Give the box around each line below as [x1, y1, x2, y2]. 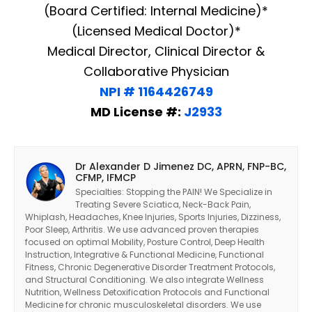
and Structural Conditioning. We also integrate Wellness [25, 273, 264, 286]
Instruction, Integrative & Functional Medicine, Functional [25, 248, 264, 260]
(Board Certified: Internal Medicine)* [44, 1, 268, 19]
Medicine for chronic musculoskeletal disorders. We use [25, 298, 261, 311]
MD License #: [90, 102, 184, 120]
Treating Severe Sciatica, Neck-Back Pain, [75, 198, 251, 210]
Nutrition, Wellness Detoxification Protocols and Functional [25, 286, 270, 298]
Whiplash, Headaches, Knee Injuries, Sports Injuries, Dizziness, [25, 210, 281, 223]
